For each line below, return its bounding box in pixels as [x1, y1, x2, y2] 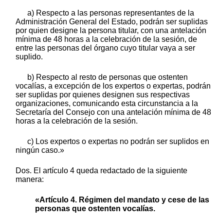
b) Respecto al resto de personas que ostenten [27, 73, 188, 81]
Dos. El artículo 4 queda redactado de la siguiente [16, 166, 187, 175]
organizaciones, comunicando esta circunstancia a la [16, 99, 198, 108]
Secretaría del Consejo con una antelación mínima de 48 [16, 108, 211, 116]
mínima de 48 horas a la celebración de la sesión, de [16, 35, 197, 43]
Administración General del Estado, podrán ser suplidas [16, 17, 208, 26]
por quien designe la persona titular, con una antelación [16, 26, 206, 35]
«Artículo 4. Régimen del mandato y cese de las [35, 195, 209, 204]
